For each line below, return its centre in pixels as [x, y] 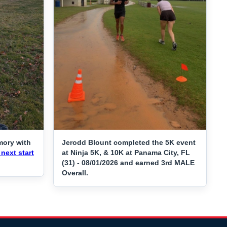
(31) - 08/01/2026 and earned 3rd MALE [128, 163]
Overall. [75, 173]
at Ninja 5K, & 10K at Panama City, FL [126, 153]
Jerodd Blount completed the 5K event [129, 143]
